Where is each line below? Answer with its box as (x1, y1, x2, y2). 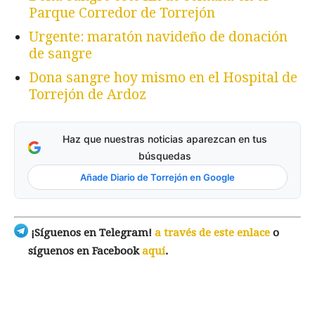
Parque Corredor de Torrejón (29, 5, 215, 22)
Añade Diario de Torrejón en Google (80, 172, 235, 184)
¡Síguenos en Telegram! (31, 226, 152, 239)
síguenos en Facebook (28, 244, 142, 257)
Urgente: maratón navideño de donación (29, 29, 288, 46)
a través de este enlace (155, 226, 270, 239)
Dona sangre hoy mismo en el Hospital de (29, 70, 297, 86)
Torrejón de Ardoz (29, 86, 146, 103)
